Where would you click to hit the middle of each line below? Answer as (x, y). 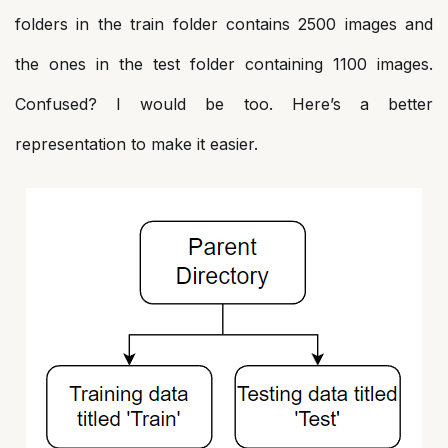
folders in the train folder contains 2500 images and (224, 24)
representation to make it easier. (136, 144)
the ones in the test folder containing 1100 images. (224, 64)
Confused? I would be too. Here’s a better (224, 104)
